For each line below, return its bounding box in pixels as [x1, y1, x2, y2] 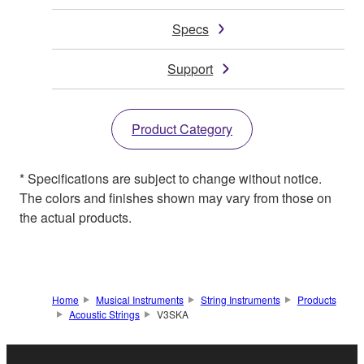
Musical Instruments [95, 292, 184, 307]
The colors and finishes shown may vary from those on [19, 188, 331, 208]
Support [167, 59, 214, 79]
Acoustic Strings [68, 307, 140, 322]
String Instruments [200, 292, 280, 307]
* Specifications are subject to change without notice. [19, 169, 322, 188]
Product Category [132, 119, 232, 139]
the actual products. [19, 208, 132, 227]
